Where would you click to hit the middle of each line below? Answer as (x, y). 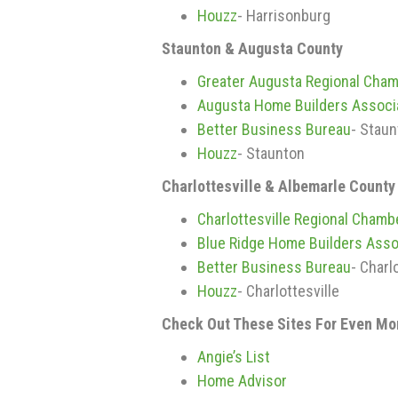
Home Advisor (242, 381)
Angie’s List (234, 357)
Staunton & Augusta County (252, 48)
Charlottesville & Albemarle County (279, 186)
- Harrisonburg (284, 16)
